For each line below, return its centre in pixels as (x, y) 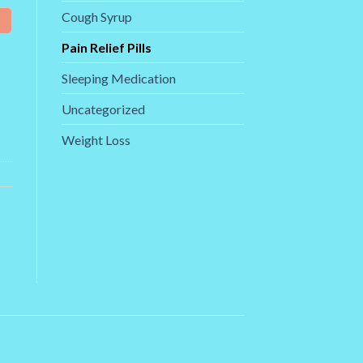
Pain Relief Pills (107, 48)
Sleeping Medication (119, 79)
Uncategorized (103, 109)
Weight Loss (96, 140)
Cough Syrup (97, 17)
